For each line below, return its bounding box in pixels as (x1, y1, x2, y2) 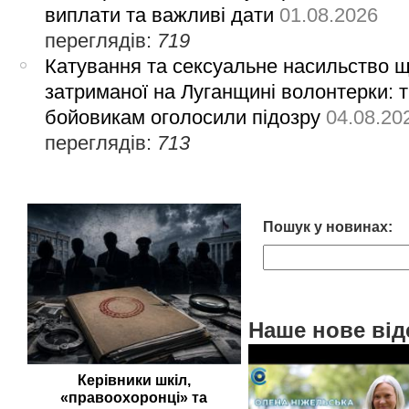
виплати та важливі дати (45, 3, 275, 26)
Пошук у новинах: (262, 219, 393, 236)
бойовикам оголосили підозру (45, 105, 321, 129)
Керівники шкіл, (77, 372, 191, 389)
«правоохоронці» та (60, 390, 208, 406)
